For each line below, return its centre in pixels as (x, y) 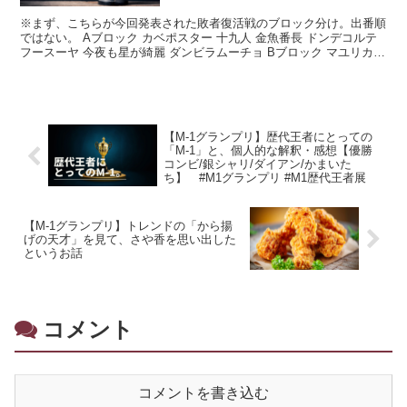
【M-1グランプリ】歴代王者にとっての (268, 136)
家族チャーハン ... (69, 66)
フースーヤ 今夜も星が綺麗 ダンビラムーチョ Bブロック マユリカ (197, 52)
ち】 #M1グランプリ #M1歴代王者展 (264, 177)
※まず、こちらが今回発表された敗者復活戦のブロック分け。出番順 (203, 23)
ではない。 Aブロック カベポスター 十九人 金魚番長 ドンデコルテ (199, 37)
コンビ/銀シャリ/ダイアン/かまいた (257, 164)
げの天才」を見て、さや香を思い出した (130, 240)
